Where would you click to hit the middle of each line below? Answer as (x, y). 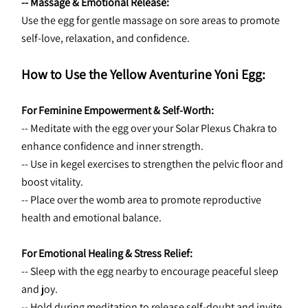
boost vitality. (52, 182)
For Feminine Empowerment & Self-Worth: (118, 110)
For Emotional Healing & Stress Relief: (107, 253)
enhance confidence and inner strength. (112, 146)
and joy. (40, 289)
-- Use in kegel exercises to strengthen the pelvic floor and (152, 164)
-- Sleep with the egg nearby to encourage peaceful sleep (150, 271)
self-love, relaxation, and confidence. (106, 38)
